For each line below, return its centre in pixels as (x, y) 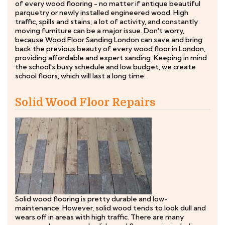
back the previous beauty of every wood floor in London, (110, 49)
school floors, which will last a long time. (80, 76)
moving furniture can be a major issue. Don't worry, (100, 31)
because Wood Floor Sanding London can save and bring (109, 40)
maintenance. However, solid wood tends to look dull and (110, 208)
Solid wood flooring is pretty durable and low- (91, 199)
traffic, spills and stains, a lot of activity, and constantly (106, 22)
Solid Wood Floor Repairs (85, 102)
